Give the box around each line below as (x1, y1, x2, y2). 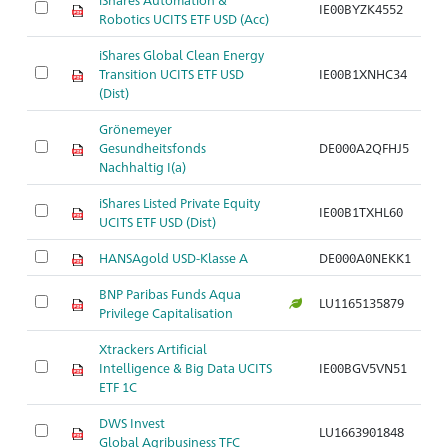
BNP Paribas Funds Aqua (99, 285, 241, 302)
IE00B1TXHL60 (319, 203, 403, 220)
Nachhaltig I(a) (99, 158, 186, 175)
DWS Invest (99, 414, 165, 431)
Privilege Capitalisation (99, 304, 233, 321)
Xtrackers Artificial (99, 340, 207, 357)
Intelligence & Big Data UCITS (99, 359, 272, 376)
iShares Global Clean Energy (99, 46, 264, 63)
